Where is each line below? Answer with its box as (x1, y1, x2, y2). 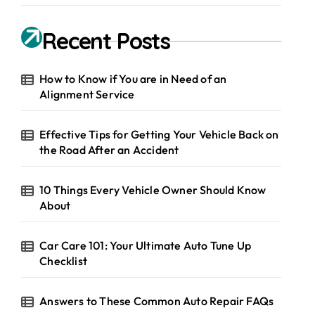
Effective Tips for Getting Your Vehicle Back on (39, 127, 279, 141)
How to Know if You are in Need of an (39, 72, 227, 86)
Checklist (39, 254, 88, 268)
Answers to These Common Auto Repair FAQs (39, 294, 274, 308)
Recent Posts (42, 27, 171, 55)
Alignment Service (39, 87, 135, 101)
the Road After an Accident (39, 143, 179, 157)
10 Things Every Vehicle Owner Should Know (39, 183, 266, 197)
